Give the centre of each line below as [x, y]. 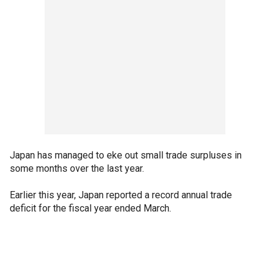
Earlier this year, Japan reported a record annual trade [121, 195]
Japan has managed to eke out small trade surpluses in [126, 155]
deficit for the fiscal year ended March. [90, 208]
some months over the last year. [77, 168]
